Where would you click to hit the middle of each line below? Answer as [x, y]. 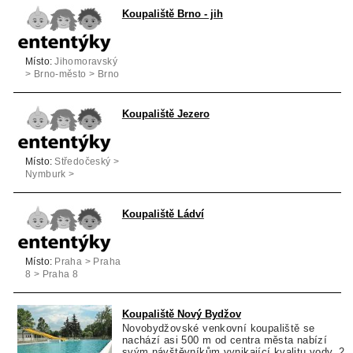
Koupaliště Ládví [163, 214]
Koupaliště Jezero [165, 114]
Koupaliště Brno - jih [172, 14]
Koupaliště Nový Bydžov [181, 314]
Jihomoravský [86, 62]
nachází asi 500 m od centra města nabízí [225, 340]
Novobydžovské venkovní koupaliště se [218, 329]
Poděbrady [50, 187]
